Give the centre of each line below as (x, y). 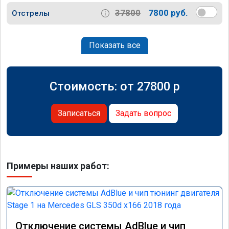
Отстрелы (31, 13)
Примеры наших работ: (58, 166)
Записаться (79, 113)
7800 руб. (168, 13)
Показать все (114, 45)
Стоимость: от (93, 86)
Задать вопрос (143, 113)
